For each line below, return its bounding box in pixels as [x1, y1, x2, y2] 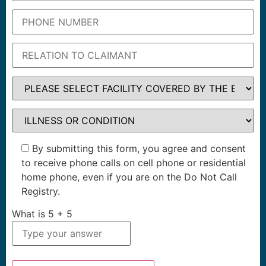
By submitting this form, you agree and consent [32, 142, 246, 154]
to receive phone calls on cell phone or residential [21, 156, 246, 169]
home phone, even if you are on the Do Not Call [21, 170, 237, 183]
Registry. [21, 185, 60, 197]
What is [12, 207, 48, 220]
